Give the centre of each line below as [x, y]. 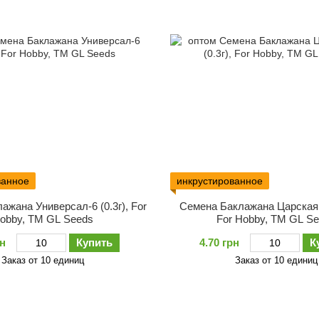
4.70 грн [220, 242]
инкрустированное [220, 181]
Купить [94, 242]
